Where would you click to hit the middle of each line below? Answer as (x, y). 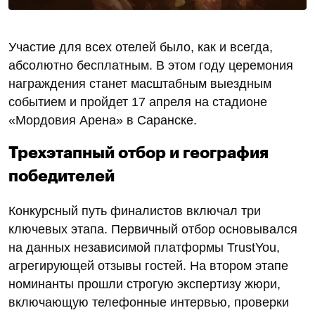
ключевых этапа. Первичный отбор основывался (153, 229)
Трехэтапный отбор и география (139, 153)
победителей (62, 176)
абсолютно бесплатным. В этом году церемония (151, 65)
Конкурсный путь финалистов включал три (135, 211)
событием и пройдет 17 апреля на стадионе (138, 102)
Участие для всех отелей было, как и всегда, (141, 47)
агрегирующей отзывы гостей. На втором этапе (148, 265)
